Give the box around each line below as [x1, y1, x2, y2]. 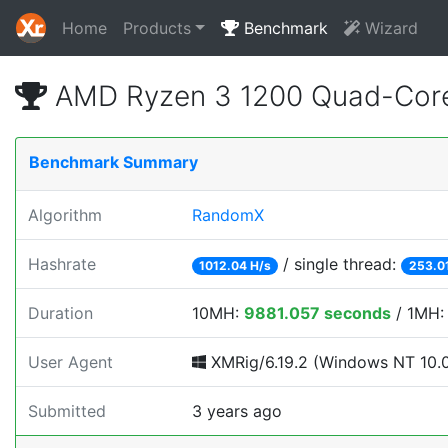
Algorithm [28, 205, 102, 225]
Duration [28, 303, 93, 323]
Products [123, 18, 191, 38]
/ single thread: [278, 254, 402, 274]
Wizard [359, 18, 418, 38]
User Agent [28, 352, 113, 372]
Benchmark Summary [29, 152, 198, 172]
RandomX [192, 205, 264, 225]
